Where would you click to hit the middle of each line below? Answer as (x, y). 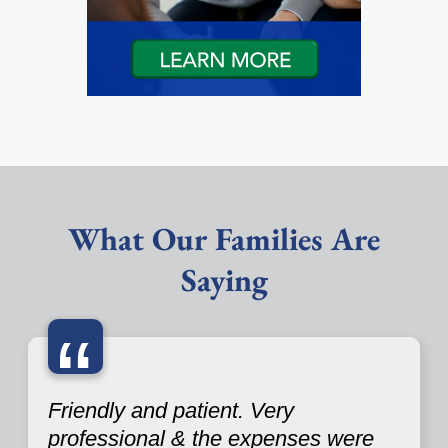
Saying (224, 280)
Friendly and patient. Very (171, 411)
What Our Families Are (224, 239)
